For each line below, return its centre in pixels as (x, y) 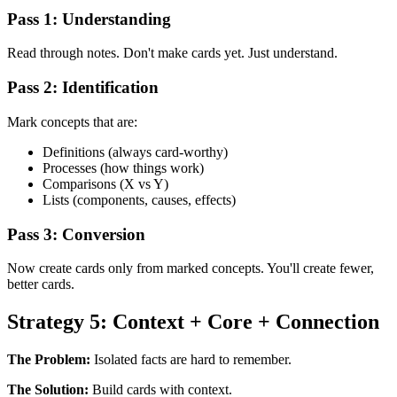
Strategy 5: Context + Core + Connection (193, 322)
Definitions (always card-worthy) (135, 152)
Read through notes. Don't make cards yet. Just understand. (172, 53)
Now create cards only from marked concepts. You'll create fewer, (191, 269)
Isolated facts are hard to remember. (191, 360)
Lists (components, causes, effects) (139, 199)
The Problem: (49, 360)
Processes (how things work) (123, 167)
